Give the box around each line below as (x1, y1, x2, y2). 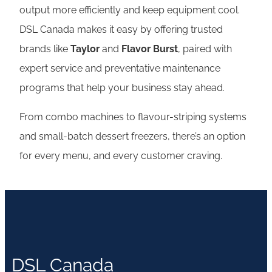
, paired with (178, 43, 232, 55)
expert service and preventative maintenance (19, 63, 220, 75)
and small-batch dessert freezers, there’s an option (19, 131, 245, 143)
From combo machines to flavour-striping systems (19, 111, 246, 123)
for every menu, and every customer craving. (19, 150, 222, 162)
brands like (19, 43, 70, 55)
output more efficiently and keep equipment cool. (19, 4, 240, 16)
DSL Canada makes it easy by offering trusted (19, 24, 223, 36)
